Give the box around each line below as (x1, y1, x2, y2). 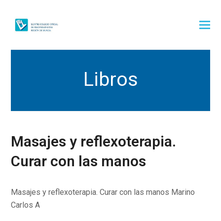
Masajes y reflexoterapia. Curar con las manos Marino (11, 187, 195, 197)
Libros (83, 68, 138, 91)
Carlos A (11, 200, 40, 210)
